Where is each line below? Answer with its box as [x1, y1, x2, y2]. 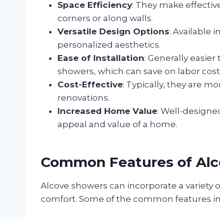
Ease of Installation [57, 53, 144, 63]
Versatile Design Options [57, 26, 169, 36]
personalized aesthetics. [57, 39, 161, 50]
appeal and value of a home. [57, 119, 177, 129]
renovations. [57, 92, 110, 103]
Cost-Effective [57, 79, 123, 89]
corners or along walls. [57, 13, 153, 23]
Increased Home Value [57, 106, 157, 116]
